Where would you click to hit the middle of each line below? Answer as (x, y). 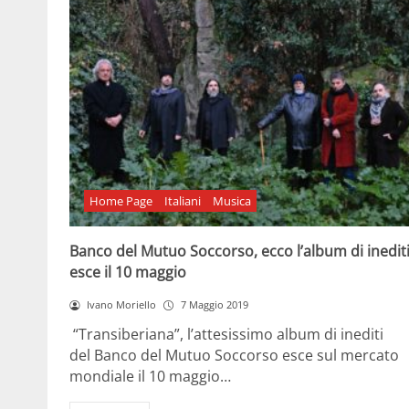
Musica (231, 200)
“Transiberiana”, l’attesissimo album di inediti (226, 334)
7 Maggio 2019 (214, 305)
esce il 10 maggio (128, 273)
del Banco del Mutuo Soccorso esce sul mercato (234, 355)
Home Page (121, 200)
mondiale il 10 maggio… (150, 376)
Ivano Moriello (121, 305)
